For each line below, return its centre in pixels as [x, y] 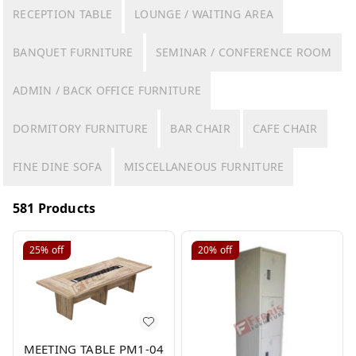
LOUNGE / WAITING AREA [204, 14]
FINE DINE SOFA [57, 166]
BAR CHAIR [200, 128]
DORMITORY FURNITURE [81, 128]
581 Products [54, 208]
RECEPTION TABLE [63, 14]
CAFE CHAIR [285, 128]
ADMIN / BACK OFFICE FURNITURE [107, 90]
